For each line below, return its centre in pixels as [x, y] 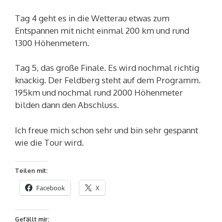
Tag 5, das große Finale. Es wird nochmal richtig [107, 68]
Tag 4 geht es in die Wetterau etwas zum [92, 18]
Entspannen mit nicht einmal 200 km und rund [102, 30]
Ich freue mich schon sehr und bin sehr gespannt [107, 130]
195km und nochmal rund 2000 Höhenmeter [99, 93]
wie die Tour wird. [49, 142]
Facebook [51, 188]
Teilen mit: [31, 171]
